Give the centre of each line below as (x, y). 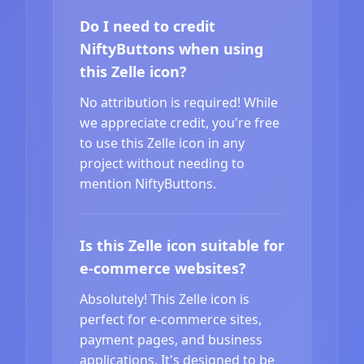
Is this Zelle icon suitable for (182, 245)
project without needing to (162, 163)
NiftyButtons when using (171, 48)
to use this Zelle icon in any (162, 143)
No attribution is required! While (179, 102)
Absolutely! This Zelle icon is (165, 299)
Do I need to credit (147, 26)
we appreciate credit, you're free (180, 122)
